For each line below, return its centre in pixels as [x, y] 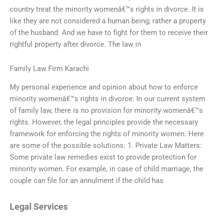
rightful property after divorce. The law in [75, 45]
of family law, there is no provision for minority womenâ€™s [106, 110]
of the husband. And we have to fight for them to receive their [109, 33]
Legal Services [39, 207]
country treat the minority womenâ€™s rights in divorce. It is [107, 9]
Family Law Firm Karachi [49, 68]
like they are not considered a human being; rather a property [108, 21]
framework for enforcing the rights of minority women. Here [107, 134]
